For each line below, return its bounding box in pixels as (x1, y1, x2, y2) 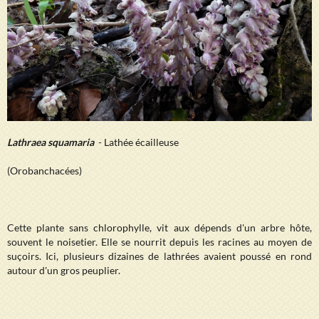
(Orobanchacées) (7, 164, 82, 177)
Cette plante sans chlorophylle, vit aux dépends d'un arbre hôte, (7, 221, 312, 234)
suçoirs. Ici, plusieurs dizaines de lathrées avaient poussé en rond (7, 249, 312, 262)
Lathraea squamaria (7, 135, 96, 148)
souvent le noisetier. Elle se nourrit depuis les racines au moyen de (7, 235, 312, 248)
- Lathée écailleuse (96, 135, 179, 148)
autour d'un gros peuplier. (7, 263, 120, 276)
